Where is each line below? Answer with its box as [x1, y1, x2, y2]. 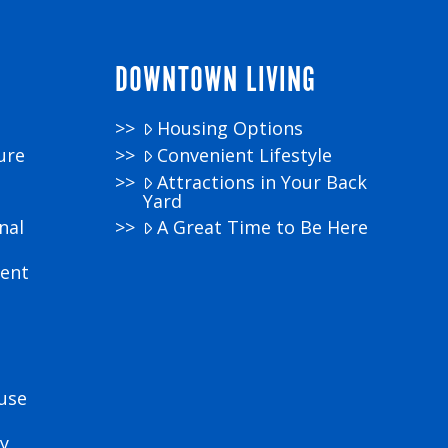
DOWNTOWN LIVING [114, 57, 316, 104]
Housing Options [157, 115, 304, 140]
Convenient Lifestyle [157, 142, 333, 167]
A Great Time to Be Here [157, 214, 369, 239]
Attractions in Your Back [157, 169, 368, 194]
